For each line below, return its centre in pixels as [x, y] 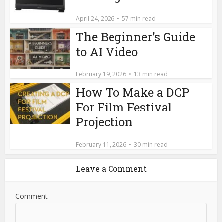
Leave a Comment [111, 168]
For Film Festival [124, 107]
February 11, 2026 [101, 144]
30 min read [151, 144]
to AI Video [107, 51]
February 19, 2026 [101, 74]
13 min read [151, 74]
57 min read [139, 18]
